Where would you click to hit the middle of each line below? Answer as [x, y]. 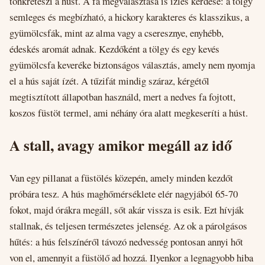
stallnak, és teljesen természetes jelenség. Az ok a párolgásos [128, 225]
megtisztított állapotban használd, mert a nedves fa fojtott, [122, 96]
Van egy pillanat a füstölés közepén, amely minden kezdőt [121, 177]
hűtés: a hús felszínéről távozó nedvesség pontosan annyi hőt [126, 241]
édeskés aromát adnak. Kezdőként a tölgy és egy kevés [114, 49]
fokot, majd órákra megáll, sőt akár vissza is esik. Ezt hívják [127, 209]
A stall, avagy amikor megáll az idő [121, 145]
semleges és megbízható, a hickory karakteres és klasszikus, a [129, 17]
